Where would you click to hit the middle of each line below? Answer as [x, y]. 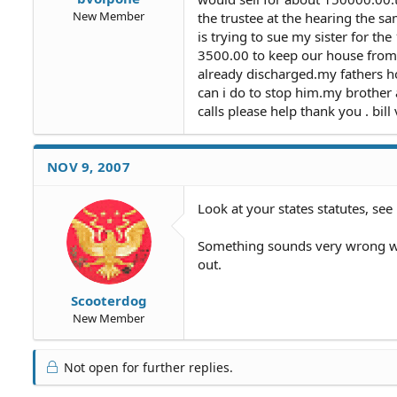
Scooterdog [109, 300]
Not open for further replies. [147, 367]
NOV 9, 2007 [89, 167]
